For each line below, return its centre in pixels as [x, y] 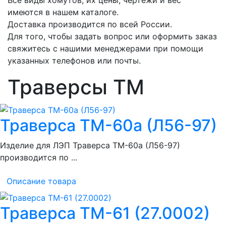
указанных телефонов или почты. [74, 60]
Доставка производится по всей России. [90, 24]
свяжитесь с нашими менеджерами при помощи [105, 48]
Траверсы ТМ [76, 87]
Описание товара [41, 181]
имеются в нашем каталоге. [63, 12]
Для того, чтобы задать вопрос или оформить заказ [112, 36]
